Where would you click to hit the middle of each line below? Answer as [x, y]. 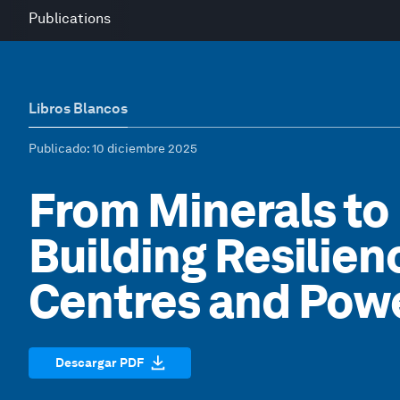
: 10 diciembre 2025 [142, 148]
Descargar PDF [99, 362]
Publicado [58, 148]
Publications [70, 18]
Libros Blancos [78, 108]
